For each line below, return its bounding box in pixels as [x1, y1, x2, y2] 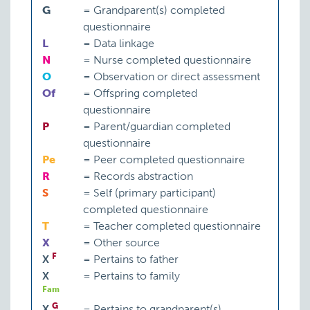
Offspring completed [91, 86, 198, 100]
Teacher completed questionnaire [91, 219, 262, 233]
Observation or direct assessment [91, 70, 261, 84]
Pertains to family [91, 269, 181, 283]
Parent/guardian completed [91, 120, 231, 134]
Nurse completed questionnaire [91, 53, 252, 67]
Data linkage [91, 37, 155, 51]
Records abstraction [91, 170, 194, 183]
